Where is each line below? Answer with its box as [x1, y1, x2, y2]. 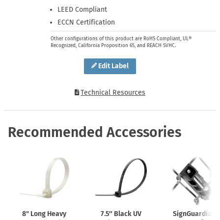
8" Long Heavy [22, 209, 66, 218]
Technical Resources [81, 88, 146, 97]
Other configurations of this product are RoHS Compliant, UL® [51, 36, 192, 42]
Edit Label [98, 61, 129, 70]
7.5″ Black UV [100, 209, 141, 218]
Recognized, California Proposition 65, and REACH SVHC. [51, 43, 176, 49]
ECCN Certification [57, 18, 115, 27]
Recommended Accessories [8, 124, 181, 140]
